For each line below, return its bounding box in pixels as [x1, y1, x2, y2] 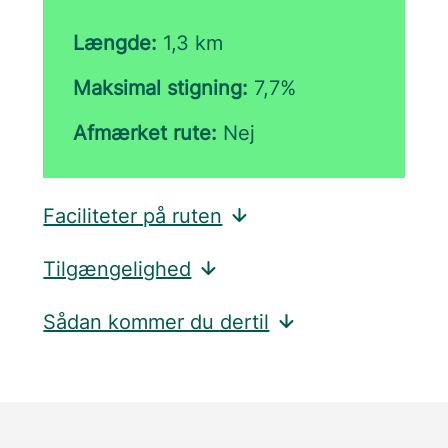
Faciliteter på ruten [43, 204, 223, 228]
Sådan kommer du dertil [43, 310, 270, 334]
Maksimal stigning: [73, 76, 249, 100]
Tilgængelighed [43, 257, 192, 281]
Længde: [73, 31, 158, 55]
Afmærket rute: [73, 121, 218, 145]
